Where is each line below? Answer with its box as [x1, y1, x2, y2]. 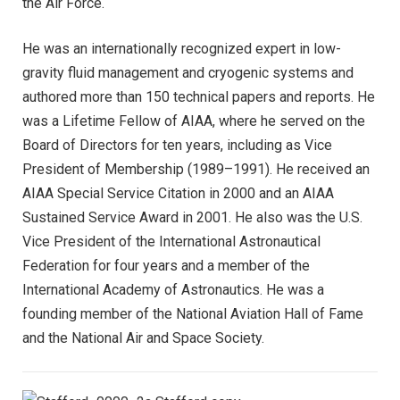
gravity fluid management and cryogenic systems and [22, 63, 354, 81]
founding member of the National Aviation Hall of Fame [22, 304, 363, 322]
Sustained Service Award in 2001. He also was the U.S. [22, 208, 362, 226]
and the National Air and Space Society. [22, 329, 264, 346]
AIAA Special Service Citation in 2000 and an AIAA [22, 184, 334, 202]
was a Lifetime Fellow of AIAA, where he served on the [22, 112, 365, 129]
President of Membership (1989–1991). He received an [22, 160, 370, 178]
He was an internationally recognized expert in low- [22, 39, 341, 57]
